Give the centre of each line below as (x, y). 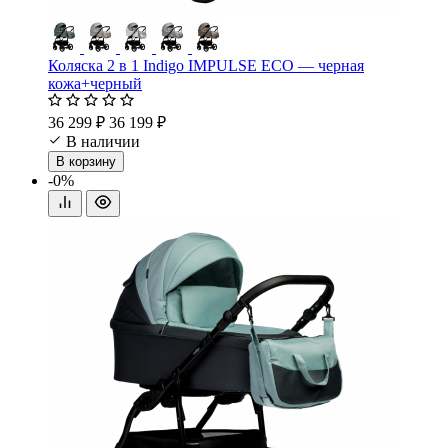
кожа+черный (95, 84)
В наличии (103, 142)
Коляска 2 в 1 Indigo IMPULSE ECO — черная (206, 66)
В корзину (86, 162)
